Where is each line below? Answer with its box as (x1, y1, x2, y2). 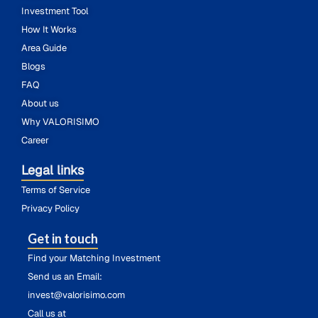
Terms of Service (21, 183, 90, 196)
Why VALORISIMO (21, 115, 99, 128)
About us (21, 97, 59, 109)
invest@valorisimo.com (28, 288, 125, 301)
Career (21, 133, 49, 146)
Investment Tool (21, 4, 88, 17)
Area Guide (21, 41, 67, 54)
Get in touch (28, 230, 98, 246)
